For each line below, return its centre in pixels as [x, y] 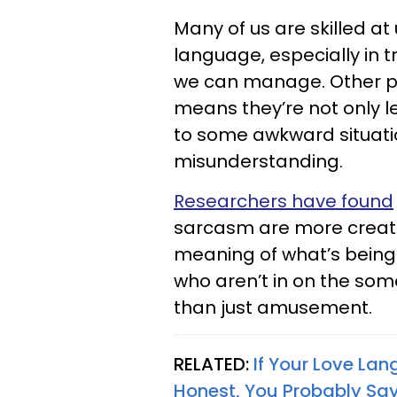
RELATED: [214, 364]
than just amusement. [273, 307]
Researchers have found [284, 201]
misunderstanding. [258, 161]
